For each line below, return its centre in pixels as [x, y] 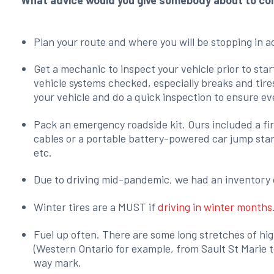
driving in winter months [215, 206]
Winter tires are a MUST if [96, 206]
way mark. [58, 262]
